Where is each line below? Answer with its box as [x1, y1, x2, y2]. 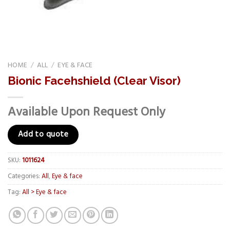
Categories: [8, 171, 42, 182]
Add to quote [17, 128, 69, 141]
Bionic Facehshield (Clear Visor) [8, 73, 181, 87]
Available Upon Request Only [8, 102, 165, 122]
